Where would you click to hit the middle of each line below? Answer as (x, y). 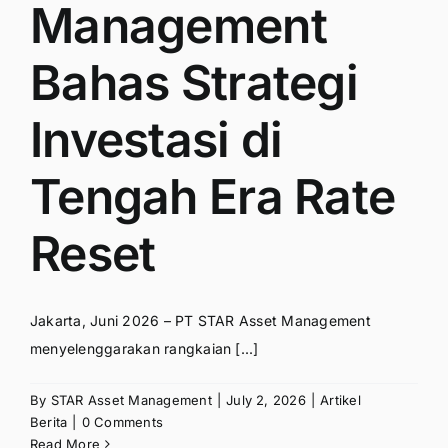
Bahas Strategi (194, 83)
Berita (49, 422)
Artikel (340, 400)
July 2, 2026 (266, 400)
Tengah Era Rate (213, 197)
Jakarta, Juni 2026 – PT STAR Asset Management (200, 321)
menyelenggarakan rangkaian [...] (144, 349)
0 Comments (122, 422)
